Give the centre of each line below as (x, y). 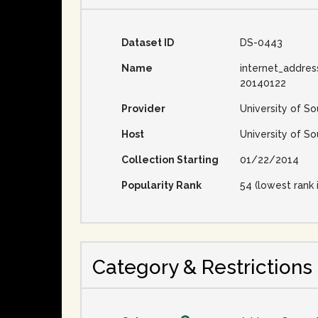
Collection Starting (170, 160)
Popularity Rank (161, 186)
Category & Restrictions (202, 268)
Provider (143, 109)
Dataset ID (148, 43)
